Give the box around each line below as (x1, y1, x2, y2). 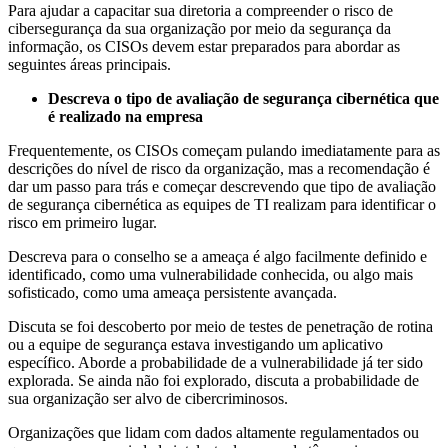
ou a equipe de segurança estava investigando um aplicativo (8, 336, 383, 354)
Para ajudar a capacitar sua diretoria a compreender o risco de (8, 2, 393, 20)
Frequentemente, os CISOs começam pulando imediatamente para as (8, 142, 440, 160)
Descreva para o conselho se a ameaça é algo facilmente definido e (8, 248, 427, 266)
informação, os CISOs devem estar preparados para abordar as (8, 38, 400, 56)
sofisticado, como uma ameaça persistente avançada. (8, 284, 337, 302)
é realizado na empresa (48, 108, 203, 126)
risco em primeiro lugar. (8, 214, 157, 232)
